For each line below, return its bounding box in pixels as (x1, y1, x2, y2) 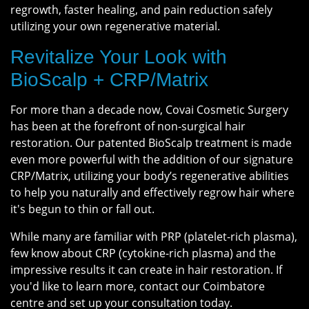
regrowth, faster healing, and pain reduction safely (10, 2, 272, 17)
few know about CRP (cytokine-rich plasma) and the (10, 246, 276, 261)
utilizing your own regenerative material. (10, 19, 220, 34)
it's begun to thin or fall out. (10, 201, 154, 217)
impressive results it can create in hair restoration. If (10, 262, 282, 277)
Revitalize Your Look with (10, 46, 227, 68)
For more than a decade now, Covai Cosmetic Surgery (10, 102, 288, 117)
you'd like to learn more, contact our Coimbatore (10, 279, 265, 294)
